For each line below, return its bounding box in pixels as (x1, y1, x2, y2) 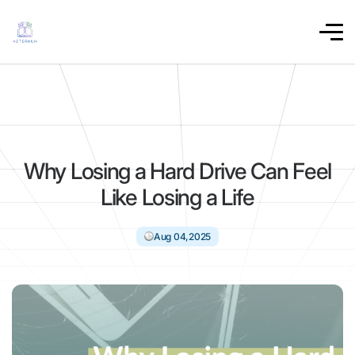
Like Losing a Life (101, 184, 254, 211)
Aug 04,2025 (154, 231, 211, 242)
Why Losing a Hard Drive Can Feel (23, 158, 332, 185)
